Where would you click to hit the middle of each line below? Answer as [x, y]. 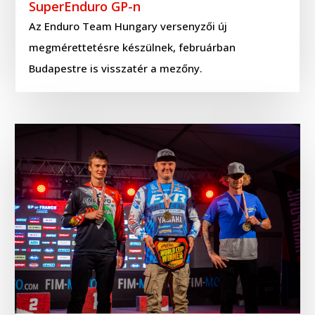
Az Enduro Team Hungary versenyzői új [128, 26]
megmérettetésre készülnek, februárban [133, 47]
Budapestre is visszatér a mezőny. [116, 68]
